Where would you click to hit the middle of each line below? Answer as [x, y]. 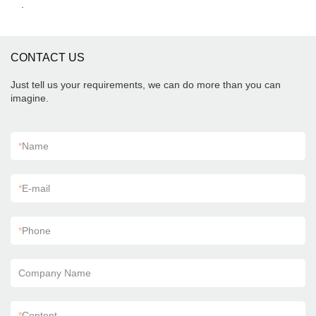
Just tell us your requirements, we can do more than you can [146, 85]
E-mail [36, 188]
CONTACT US [48, 57]
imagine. [30, 98]
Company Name [55, 273]
